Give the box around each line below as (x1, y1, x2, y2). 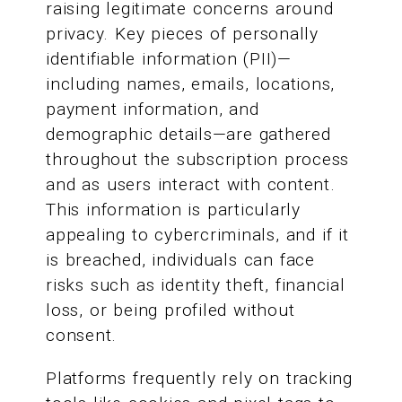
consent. (46, 325, 118, 346)
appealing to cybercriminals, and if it (46, 224, 349, 246)
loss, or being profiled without (46, 300, 295, 321)
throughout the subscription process (46, 149, 350, 170)
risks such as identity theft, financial (46, 275, 345, 296)
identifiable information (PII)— (46, 48, 292, 70)
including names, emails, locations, (46, 74, 336, 95)
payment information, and (46, 99, 259, 120)
